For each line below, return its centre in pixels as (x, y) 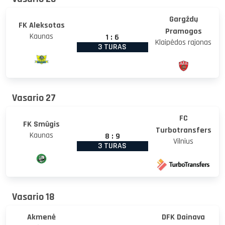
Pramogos (183, 31)
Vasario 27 (34, 98)
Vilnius (184, 141)
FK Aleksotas (41, 25)
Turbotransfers (183, 130)
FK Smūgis (42, 124)
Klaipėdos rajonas (184, 42)
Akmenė (42, 217)
